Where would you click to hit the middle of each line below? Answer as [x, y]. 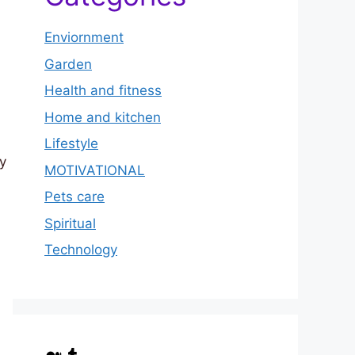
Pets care [74, 197]
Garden [68, 64]
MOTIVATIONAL [95, 170]
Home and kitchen [103, 117]
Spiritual [70, 223]
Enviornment [84, 38]
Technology [81, 250]
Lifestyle [71, 144]
